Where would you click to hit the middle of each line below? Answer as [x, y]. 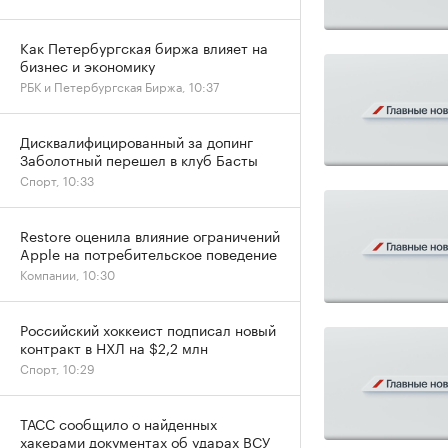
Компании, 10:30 [67, 273]
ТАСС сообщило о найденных [118, 423]
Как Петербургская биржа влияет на [144, 47]
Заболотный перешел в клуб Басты [139, 159]
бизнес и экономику [87, 65]
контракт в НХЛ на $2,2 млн [114, 347]
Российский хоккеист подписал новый [148, 329]
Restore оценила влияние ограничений [150, 235]
